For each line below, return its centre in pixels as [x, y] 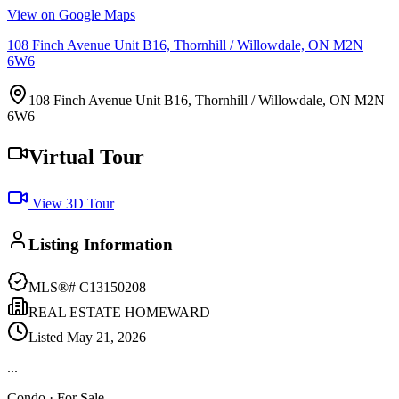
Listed [48, 338]
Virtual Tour [86, 156]
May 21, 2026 [106, 338]
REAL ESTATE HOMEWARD [119, 313]
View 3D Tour [71, 203]
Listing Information [101, 244]
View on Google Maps [71, 15]
